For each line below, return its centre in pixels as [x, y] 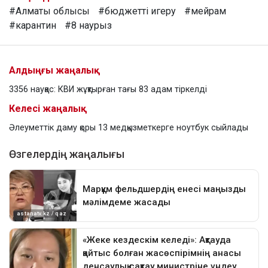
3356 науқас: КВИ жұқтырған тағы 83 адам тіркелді [108, 89]
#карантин [33, 25]
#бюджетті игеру [137, 11]
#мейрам [205, 11]
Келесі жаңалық [48, 108]
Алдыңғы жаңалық [54, 70]
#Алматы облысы [49, 11]
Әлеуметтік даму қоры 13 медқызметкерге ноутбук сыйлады [129, 127]
